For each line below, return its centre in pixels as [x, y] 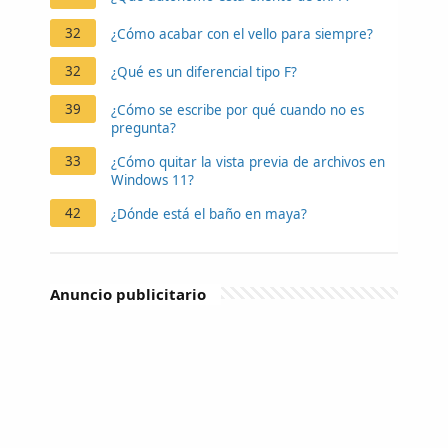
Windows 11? [152, 179]
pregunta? [143, 127]
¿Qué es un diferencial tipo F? [204, 71]
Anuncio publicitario [128, 293]
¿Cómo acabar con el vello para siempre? [242, 33]
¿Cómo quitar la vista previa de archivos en [248, 161]
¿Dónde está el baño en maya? [209, 213]
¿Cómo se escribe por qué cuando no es [237, 109]
